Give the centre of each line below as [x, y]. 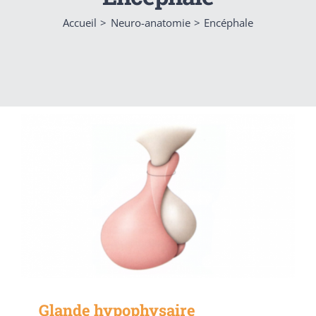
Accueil [80, 23]
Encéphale [229, 23]
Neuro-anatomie [150, 23]
